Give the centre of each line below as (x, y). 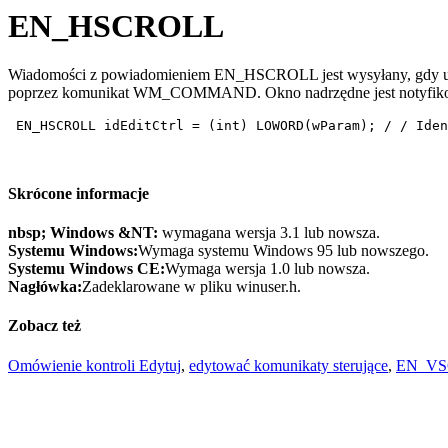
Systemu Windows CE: (86, 268)
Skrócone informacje (78, 193)
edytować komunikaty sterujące (288, 365)
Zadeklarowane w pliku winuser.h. (191, 286)
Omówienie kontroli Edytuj (94, 365)
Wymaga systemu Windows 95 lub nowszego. (283, 250)
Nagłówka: (45, 286)
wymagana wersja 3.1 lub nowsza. (271, 232)
